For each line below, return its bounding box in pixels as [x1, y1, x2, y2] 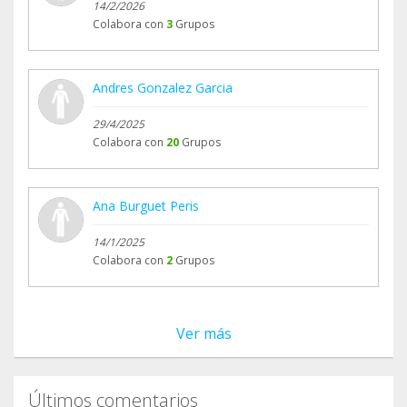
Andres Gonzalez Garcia [93, 79, 233, 97]
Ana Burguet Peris [93, 197, 199, 215]
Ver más [175, 323, 232, 344]
